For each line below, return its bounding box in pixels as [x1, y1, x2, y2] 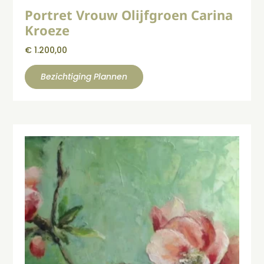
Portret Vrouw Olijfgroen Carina [25, 5, 233, 24]
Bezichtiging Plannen [41, 70, 128, 82]
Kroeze [25, 21, 70, 39]
